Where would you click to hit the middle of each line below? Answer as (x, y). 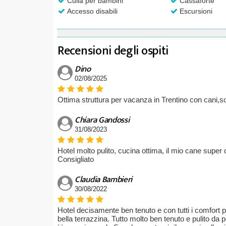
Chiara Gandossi (102, 120)
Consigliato (76, 159)
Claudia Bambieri (104, 179)
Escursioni (195, 11)
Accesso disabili (91, 11)
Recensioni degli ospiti (113, 51)
